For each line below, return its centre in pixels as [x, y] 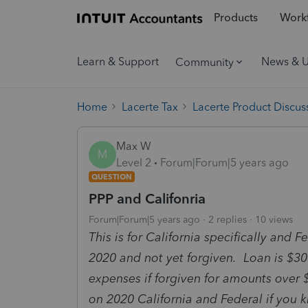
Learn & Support [118, 62]
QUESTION [112, 176]
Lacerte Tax [150, 107]
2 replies [228, 219]
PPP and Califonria [147, 198]
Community [205, 62]
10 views [274, 219]
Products [235, 18]
